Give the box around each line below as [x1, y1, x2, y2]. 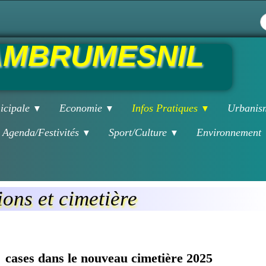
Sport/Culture [109, 126, 170, 138]
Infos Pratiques [132, 102, 201, 114]
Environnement [197, 126, 264, 138]
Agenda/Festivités [2, 126, 82, 138]
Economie [59, 102, 105, 114]
